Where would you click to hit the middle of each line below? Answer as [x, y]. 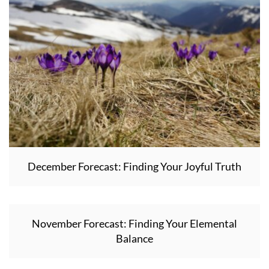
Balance [134, 238]
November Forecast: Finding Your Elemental [134, 223]
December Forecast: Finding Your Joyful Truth [134, 166]
